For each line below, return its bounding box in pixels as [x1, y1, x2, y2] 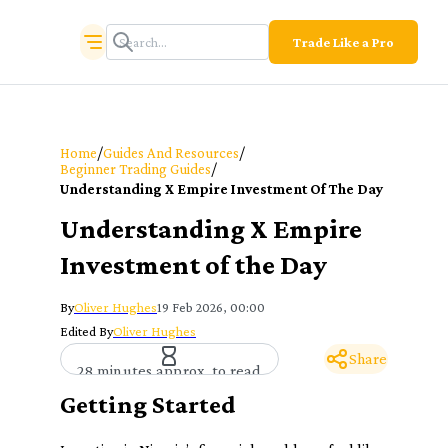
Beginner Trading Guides [60, 160, 211, 177]
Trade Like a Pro [293, 34, 394, 50]
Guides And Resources [103, 144, 239, 161]
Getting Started [60, 390, 236, 419]
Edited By [60, 323, 113, 339]
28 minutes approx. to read [77, 362, 262, 379]
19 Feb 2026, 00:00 [157, 299, 265, 315]
